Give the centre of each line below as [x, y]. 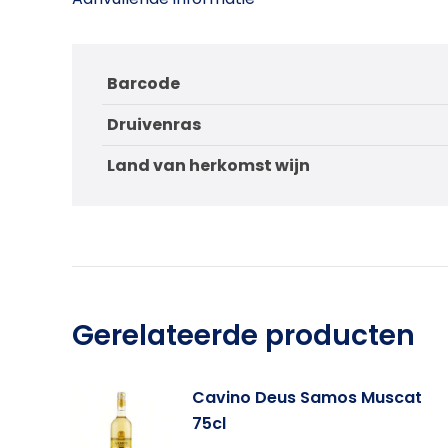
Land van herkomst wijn [208, 165]
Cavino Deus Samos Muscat [307, 397]
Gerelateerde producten [243, 335]
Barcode [143, 83]
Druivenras [154, 124]
